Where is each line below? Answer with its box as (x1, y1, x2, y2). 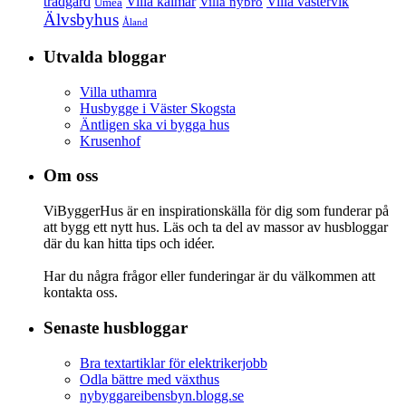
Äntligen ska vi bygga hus (80, 116, 229, 132)
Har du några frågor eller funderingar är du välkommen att (43, 268, 375, 285)
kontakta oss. (43, 285, 118, 301)
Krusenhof (80, 132, 140, 149)
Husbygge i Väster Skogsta (80, 100, 236, 116)
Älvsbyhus (43, 10, 119, 30)
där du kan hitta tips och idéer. (43, 236, 215, 252)
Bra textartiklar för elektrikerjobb (80, 354, 267, 371)
